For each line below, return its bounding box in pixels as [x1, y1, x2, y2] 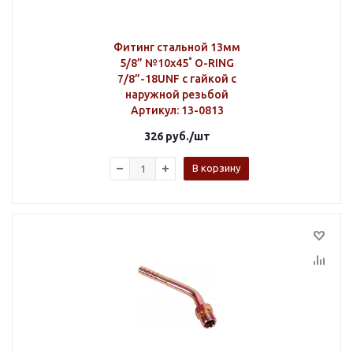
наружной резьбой [125, 88, 229, 101]
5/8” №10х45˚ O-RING [120, 57, 234, 69]
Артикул [130, 104, 176, 117]
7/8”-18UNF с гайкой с [117, 72, 236, 85]
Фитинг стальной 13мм [113, 41, 240, 54]
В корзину [192, 162, 240, 173]
